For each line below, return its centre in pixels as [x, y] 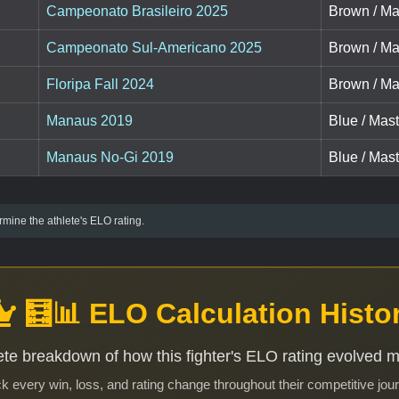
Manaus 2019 [90, 121]
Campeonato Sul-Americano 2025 [154, 48]
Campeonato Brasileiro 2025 [137, 12]
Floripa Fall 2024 [100, 85]
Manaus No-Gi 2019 [110, 158]
